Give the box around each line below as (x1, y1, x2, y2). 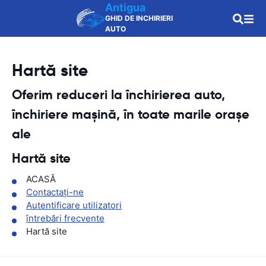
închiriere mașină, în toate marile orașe (12, 106, 249, 122)
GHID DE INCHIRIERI (105, 14, 173, 23)
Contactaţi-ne (26, 186, 84, 198)
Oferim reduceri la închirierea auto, (12, 87, 225, 103)
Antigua (105, 1, 145, 14)
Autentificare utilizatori (26, 199, 122, 211)
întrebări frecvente (26, 213, 104, 224)
